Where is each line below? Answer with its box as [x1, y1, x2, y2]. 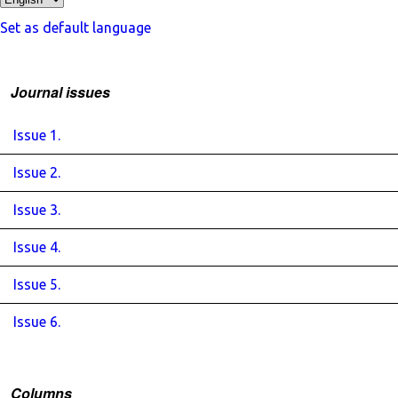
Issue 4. [13, 239, 60, 255]
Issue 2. [13, 164, 60, 180]
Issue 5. [13, 276, 60, 292]
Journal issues [11, 82, 110, 102]
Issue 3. [13, 202, 60, 218]
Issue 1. [13, 127, 60, 143]
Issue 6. [13, 314, 60, 330]
